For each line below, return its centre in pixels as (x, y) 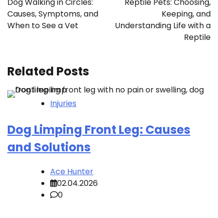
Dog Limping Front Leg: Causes (99, 130)
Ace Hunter (72, 172)
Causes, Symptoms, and (53, 14)
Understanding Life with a (163, 26)
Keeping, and (186, 14)
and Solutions (49, 147)
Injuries (63, 104)
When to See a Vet (43, 26)
